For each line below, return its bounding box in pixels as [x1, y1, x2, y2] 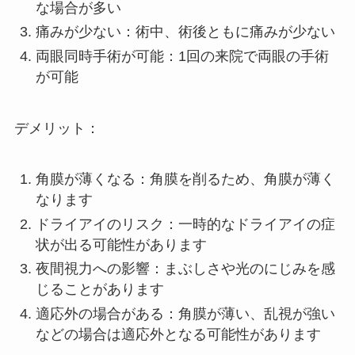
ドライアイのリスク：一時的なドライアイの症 [35, 216, 335, 232]
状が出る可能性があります [35, 236, 207, 253]
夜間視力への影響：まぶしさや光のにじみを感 [35, 261, 335, 277]
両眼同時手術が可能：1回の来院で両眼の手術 [35, 48, 329, 64]
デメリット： [13, 120, 100, 136]
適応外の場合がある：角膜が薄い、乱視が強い [35, 305, 335, 322]
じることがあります [35, 281, 164, 298]
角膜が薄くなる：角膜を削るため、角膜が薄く [35, 171, 335, 188]
